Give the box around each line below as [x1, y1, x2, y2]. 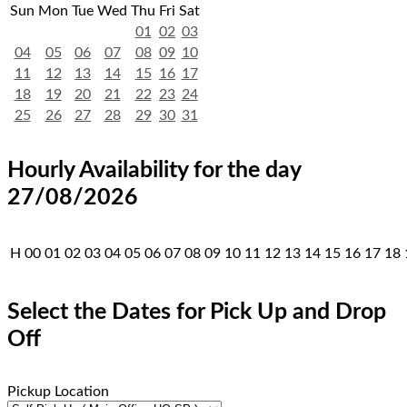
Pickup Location [7, 384, 109, 400]
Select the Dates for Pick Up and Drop [7, 300, 386, 323]
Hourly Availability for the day [7, 159, 301, 183]
